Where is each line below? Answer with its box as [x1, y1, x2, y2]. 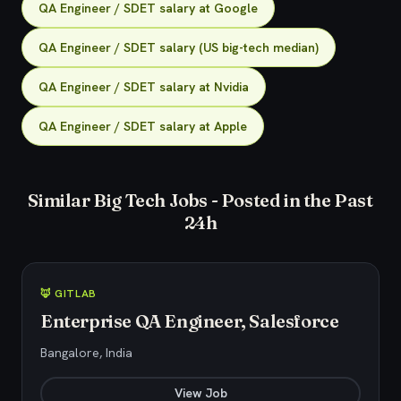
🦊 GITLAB [40, 286, 97, 301]
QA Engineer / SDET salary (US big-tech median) [38, 39, 319, 55]
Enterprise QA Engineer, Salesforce [40, 310, 339, 332]
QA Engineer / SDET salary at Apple [38, 118, 247, 134]
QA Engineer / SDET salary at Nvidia [38, 79, 249, 95]
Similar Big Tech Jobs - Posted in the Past [28, 189, 373, 211]
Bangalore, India [40, 345, 132, 361]
